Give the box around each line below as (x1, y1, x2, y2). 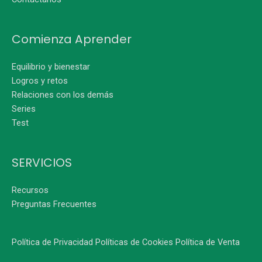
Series (12, 103, 36, 114)
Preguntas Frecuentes (12, 198, 96, 209)
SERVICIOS (12, 154, 72, 171)
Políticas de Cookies (95, 236, 175, 247)
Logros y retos (12, 75, 68, 86)
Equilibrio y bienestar (12, 61, 90, 72)
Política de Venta (175, 236, 240, 247)
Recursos (12, 184, 49, 195)
